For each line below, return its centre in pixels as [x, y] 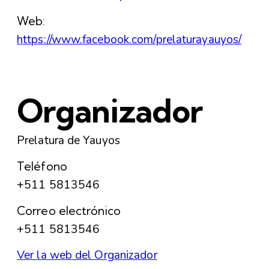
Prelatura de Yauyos [68, 141]
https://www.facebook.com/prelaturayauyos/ [129, 39]
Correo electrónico [69, 211]
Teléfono [42, 167]
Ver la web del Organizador [87, 255]
